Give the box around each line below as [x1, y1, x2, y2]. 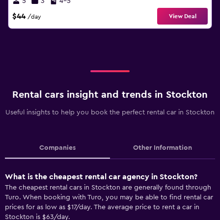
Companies [39, 144, 76, 151]
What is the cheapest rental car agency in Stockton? [5, 173, 197, 181]
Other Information [133, 144, 192, 151]
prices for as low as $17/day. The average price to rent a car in [5, 204, 199, 211]
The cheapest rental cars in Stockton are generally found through [5, 184, 211, 191]
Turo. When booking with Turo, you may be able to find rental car [5, 194, 213, 201]
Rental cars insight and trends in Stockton [12, 90, 208, 100]
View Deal [168, 13, 196, 19]
